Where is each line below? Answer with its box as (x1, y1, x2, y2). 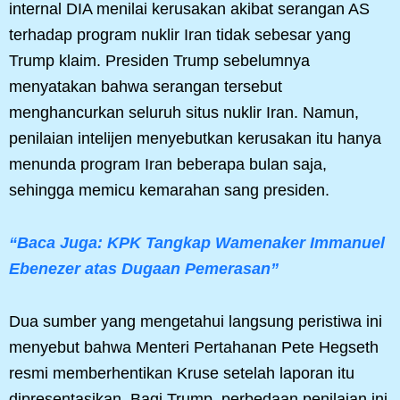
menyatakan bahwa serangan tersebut (9, 78, 282, 96)
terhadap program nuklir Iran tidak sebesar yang (9, 26, 351, 45)
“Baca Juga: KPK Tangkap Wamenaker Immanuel (9, 234, 385, 253)
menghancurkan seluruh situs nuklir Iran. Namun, (9, 104, 359, 122)
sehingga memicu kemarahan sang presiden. (9, 181, 329, 200)
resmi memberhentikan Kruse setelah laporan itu (9, 364, 354, 383)
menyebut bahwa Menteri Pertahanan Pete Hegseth (9, 338, 379, 357)
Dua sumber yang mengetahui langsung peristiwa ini (9, 312, 382, 331)
